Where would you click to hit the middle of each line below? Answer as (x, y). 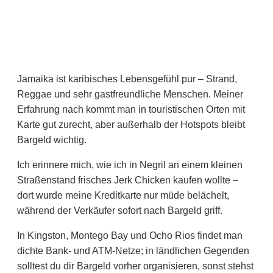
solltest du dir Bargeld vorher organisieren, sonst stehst (135, 266)
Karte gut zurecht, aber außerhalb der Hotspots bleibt (131, 124)
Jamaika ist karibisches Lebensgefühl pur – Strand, (127, 79)
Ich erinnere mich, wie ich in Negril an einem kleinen (130, 165)
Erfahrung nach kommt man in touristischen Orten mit (131, 109)
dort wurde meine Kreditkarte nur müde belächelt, (123, 195)
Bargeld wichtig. (52, 140)
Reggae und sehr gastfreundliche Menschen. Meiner (130, 94)
